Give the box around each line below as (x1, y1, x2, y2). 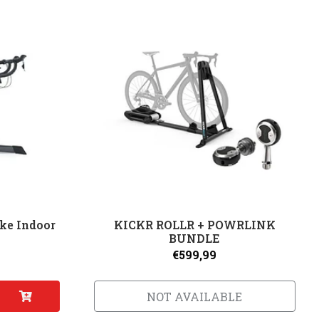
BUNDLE (169, 231, 221, 246)
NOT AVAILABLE (147, 289, 243, 305)
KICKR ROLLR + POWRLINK (113, 217, 276, 233)
